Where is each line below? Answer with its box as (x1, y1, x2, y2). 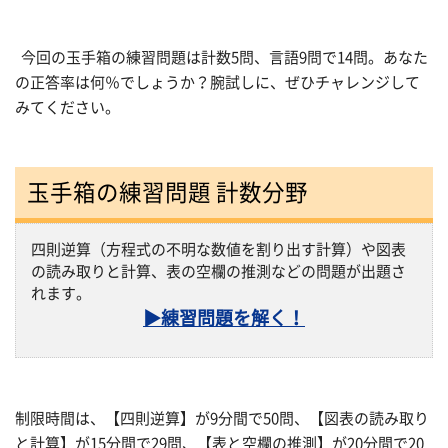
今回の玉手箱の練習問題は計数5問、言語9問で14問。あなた (15, 49, 428, 65)
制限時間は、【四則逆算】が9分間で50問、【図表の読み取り (15, 410, 429, 426)
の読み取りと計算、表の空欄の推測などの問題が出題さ (31, 264, 406, 280)
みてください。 (15, 99, 120, 115)
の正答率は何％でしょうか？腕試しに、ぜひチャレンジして (15, 74, 420, 90)
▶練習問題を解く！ (143, 309, 305, 328)
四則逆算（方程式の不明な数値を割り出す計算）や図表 (31, 242, 406, 258)
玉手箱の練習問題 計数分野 (27, 181, 308, 205)
